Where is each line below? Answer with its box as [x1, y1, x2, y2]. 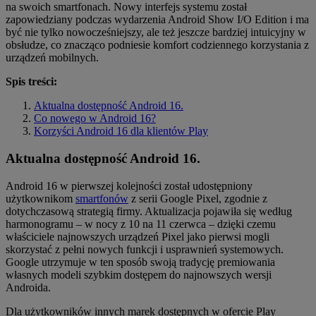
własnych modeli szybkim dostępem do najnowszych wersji [6, 268, 272, 281]
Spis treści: [6, 75, 57, 88]
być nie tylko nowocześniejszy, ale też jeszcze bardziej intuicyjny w [6, 26, 306, 39]
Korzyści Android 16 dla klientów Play [34, 125, 208, 138]
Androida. [6, 281, 51, 293]
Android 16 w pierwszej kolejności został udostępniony [6, 179, 253, 192]
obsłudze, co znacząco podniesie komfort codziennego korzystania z [6, 39, 309, 51]
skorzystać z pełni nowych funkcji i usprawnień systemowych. [6, 243, 284, 255]
